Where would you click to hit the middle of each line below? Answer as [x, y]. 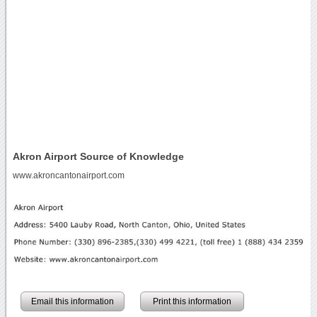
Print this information [192, 301]
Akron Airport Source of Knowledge [98, 156]
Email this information [72, 301]
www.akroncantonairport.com [68, 175]
